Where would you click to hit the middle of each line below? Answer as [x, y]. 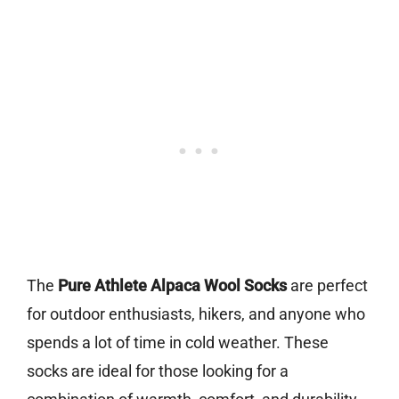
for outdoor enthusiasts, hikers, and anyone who [196, 314]
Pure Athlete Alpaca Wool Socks [172, 286]
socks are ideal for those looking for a [158, 371]
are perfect [327, 286]
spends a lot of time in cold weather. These [178, 343]
